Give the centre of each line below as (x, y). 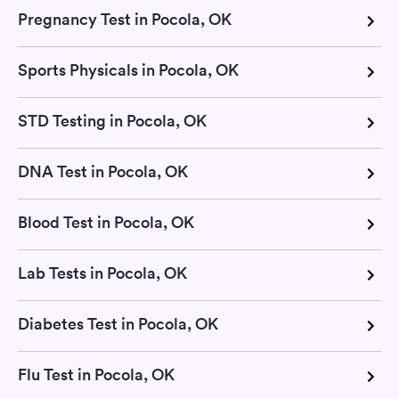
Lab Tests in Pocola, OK (102, 273)
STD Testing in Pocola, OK (112, 121)
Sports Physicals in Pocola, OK (128, 70)
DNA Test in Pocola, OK (103, 171)
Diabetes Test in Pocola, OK (118, 324)
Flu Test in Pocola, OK (96, 375)
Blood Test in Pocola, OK (106, 222)
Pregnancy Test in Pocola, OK (125, 19)
